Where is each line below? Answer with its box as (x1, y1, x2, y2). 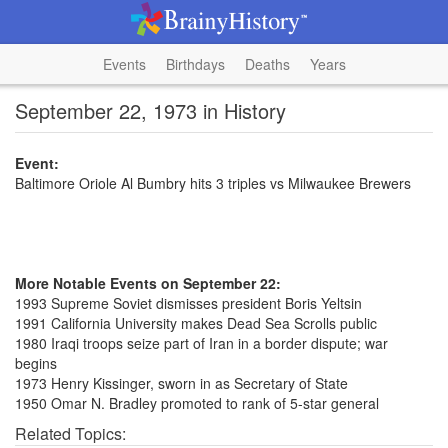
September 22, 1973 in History (15, 96, 286, 125)
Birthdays (165, 54, 225, 74)
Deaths (244, 54, 290, 74)
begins (15, 353, 57, 373)
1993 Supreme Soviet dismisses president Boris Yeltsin (15, 293, 362, 313)
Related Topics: (15, 422, 126, 445)
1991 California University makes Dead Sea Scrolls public (15, 313, 377, 333)
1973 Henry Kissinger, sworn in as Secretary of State (15, 373, 348, 393)
